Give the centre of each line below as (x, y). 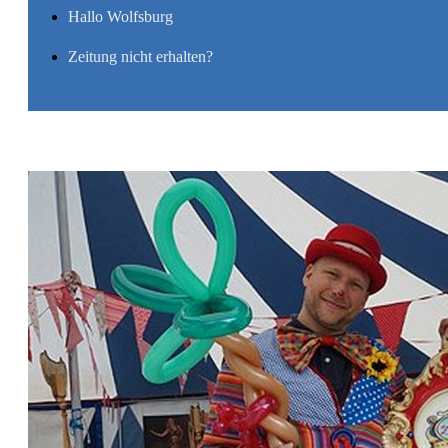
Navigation (63, 101)
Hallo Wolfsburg (120, 16)
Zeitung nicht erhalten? (140, 56)
